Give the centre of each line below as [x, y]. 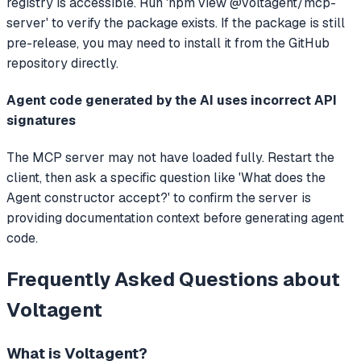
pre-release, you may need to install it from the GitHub [168, 43]
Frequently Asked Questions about [173, 280]
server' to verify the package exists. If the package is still [176, 23]
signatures [41, 121]
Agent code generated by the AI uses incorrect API [172, 101]
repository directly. [62, 63]
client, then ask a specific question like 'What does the [166, 178]
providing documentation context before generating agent [175, 218]
